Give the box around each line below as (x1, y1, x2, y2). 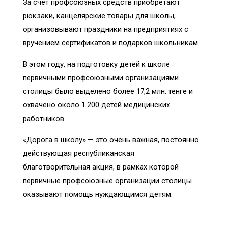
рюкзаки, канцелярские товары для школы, (23, 11, 176, 20)
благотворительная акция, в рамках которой (23, 162, 179, 172)
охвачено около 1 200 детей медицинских (23, 100, 170, 109)
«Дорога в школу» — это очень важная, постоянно (23, 135, 199, 144)
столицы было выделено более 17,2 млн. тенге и (23, 86, 193, 96)
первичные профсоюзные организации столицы (23, 176, 192, 185)
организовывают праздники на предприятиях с (23, 24, 188, 34)
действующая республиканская (23, 148, 134, 158)
